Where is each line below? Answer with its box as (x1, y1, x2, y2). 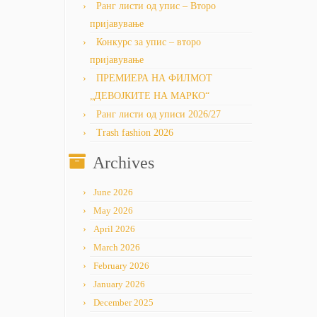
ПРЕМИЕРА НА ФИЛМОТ (96, 73, 212, 83)
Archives (93, 154, 154, 172)
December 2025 (93, 297, 154, 308)
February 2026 (93, 260, 149, 271)
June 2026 (93, 187, 133, 197)
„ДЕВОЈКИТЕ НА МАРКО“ (90, 91, 209, 101)
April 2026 (93, 224, 135, 234)
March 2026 (93, 242, 140, 253)
